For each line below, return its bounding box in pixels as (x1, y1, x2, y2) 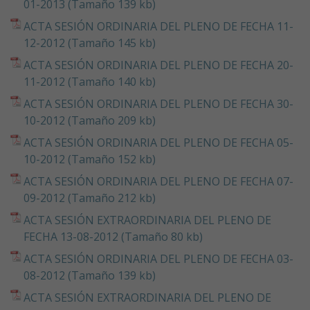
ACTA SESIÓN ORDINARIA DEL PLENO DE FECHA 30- (24, 95, 293, 111)
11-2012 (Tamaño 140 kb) (24, 73, 156, 89)
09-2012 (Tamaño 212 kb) (24, 190, 156, 206)
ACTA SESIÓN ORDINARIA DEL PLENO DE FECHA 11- (24, 18, 293, 34)
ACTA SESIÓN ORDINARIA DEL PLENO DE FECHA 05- (24, 134, 293, 150)
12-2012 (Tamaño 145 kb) (24, 35, 156, 51)
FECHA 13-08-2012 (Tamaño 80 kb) (24, 228, 203, 244)
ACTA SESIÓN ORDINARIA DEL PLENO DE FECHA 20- (24, 57, 293, 73)
